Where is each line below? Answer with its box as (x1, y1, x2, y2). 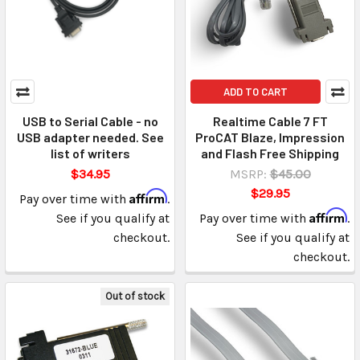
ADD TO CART (223, 85, 288, 99)
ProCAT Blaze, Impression (195, 129, 345, 145)
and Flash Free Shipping (201, 145, 339, 162)
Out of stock (105, 290, 165, 303)
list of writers (50, 145, 130, 162)
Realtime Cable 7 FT (212, 113, 328, 129)
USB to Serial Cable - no (22, 113, 158, 129)
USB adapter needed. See (16, 129, 164, 145)
